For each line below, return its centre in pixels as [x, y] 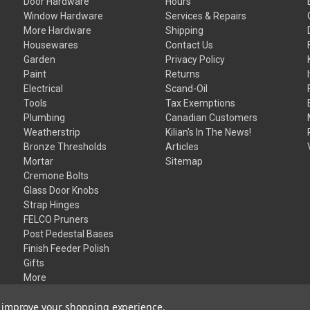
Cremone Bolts [56, 175]
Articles [182, 146]
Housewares [51, 45]
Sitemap [184, 161]
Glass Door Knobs [62, 190]
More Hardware [58, 30]
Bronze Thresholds [65, 146]
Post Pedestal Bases [69, 234]
